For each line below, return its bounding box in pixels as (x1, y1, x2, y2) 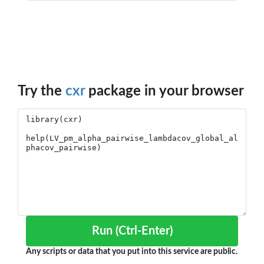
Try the (18, 84, 65, 98)
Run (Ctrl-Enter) (115, 225, 173, 237)
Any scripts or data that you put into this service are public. (26, 247, 237, 256)
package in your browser (85, 84, 244, 98)
